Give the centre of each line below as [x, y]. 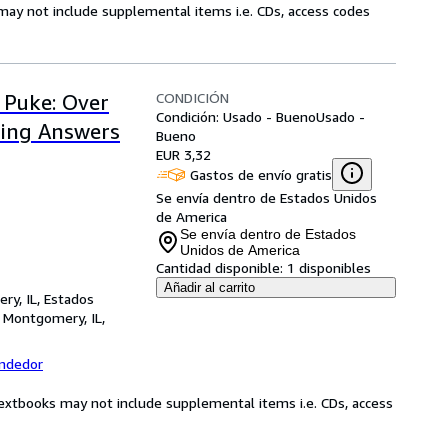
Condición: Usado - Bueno [236, 116]
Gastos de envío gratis [261, 174]
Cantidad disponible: [219, 267]
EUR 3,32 [183, 154]
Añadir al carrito [209, 287]
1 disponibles [329, 267]
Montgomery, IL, [54, 317]
